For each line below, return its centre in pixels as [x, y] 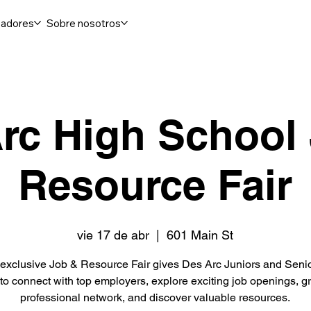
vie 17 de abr [114, 235]
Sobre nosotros [84, 23]
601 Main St [200, 235]
